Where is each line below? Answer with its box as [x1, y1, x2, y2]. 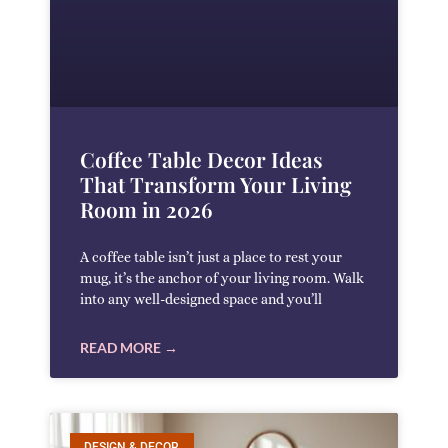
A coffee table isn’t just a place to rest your [80, 249, 342, 266]
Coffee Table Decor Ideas [80, 145, 323, 174]
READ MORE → [80, 339, 178, 357]
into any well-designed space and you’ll [80, 291, 322, 308]
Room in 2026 [80, 195, 212, 224]
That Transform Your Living [80, 170, 351, 199]
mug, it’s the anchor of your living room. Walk [80, 270, 364, 287]
